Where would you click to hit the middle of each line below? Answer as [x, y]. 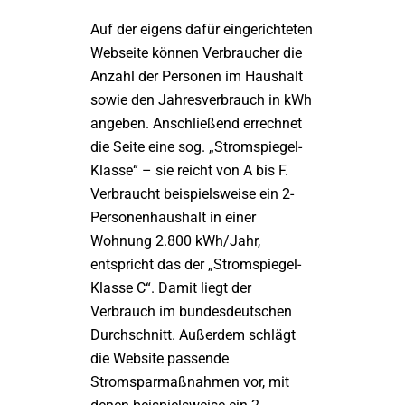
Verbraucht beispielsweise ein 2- [192, 194]
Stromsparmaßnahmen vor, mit [190, 382]
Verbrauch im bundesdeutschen [191, 311]
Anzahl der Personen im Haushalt [197, 76]
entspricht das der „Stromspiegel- [196, 264]
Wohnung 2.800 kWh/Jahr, [175, 241]
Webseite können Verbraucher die [196, 53]
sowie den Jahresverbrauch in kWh [201, 100]
